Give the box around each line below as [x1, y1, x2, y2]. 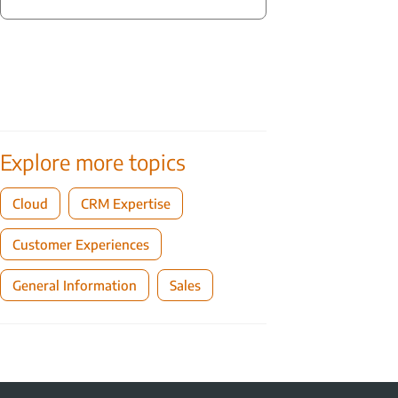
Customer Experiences [12, 236, 149, 252]
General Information [12, 277, 137, 293]
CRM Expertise [81, 195, 171, 211]
